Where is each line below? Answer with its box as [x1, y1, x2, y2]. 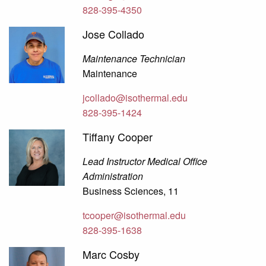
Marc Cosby [83, 246, 140, 262]
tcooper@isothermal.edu [83, 208, 186, 223]
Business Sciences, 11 [83, 184, 179, 198]
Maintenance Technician [83, 52, 186, 66]
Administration [83, 169, 144, 183]
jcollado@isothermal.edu [83, 91, 188, 105]
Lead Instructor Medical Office [83, 154, 208, 169]
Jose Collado [83, 26, 145, 42]
